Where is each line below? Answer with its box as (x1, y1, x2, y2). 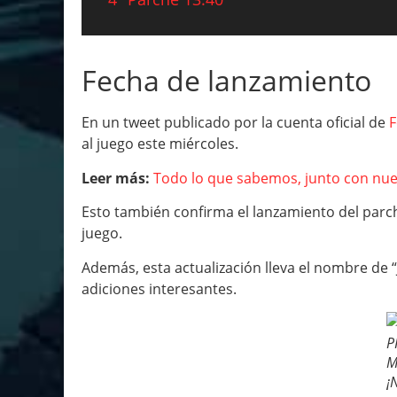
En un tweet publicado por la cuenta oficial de (82, 113, 389, 133)
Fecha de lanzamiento (82, 61, 371, 100)
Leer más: (82, 167, 150, 188)
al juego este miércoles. (82, 134, 238, 154)
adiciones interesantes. (82, 278, 237, 299)
